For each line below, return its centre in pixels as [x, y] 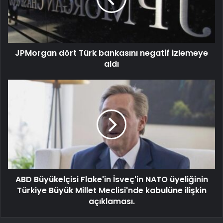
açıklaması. [111, 201]
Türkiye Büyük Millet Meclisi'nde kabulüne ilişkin [111, 190]
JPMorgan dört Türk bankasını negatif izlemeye [111, 53]
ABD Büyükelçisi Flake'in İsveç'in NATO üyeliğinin [111, 179]
